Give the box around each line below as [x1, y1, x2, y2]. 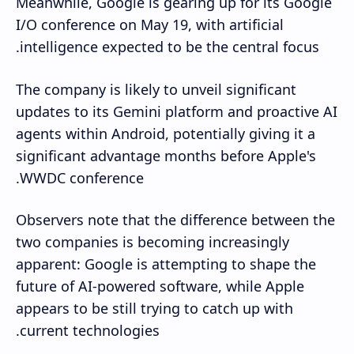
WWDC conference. [20, 168, 144, 187]
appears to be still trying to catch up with [16, 299, 293, 318]
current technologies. [20, 321, 160, 341]
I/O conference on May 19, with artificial [16, 15, 284, 35]
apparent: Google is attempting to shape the [16, 254, 316, 274]
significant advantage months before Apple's [16, 145, 316, 165]
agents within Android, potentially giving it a [16, 123, 315, 143]
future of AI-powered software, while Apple [16, 277, 304, 296]
